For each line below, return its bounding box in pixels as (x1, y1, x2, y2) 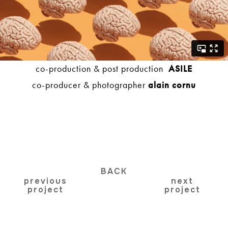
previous (24, 176, 68, 187)
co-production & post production (36, 63, 168, 75)
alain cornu (148, 79, 196, 91)
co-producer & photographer (32, 79, 148, 91)
